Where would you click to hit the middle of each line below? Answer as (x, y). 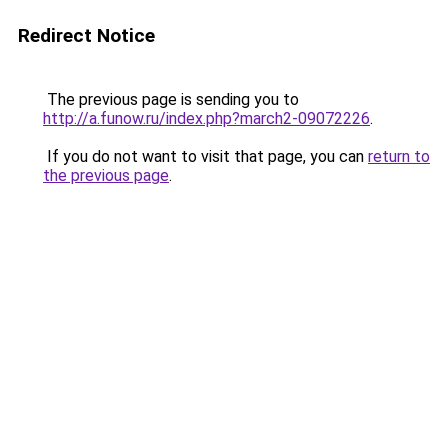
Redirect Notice (86, 35)
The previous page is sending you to (171, 99)
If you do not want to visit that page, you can (205, 156)
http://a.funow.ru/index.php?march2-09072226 (206, 118)
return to (399, 156)
